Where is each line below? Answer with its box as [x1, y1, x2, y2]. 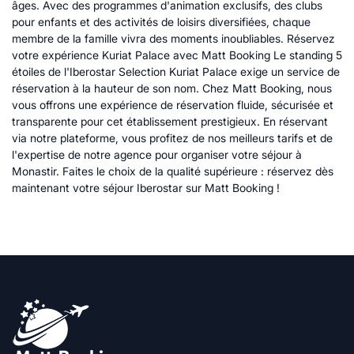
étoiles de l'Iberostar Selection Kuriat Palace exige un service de [12, 65, 340, 78]
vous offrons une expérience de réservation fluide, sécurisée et [12, 98, 333, 111]
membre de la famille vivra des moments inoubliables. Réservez [12, 32, 335, 45]
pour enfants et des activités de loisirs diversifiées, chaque [12, 15, 311, 28]
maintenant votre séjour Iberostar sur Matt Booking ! [12, 181, 280, 194]
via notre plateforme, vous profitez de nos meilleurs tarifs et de [12, 131, 333, 145]
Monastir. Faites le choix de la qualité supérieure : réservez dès [12, 164, 333, 178]
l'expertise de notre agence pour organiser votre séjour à [12, 148, 302, 161]
